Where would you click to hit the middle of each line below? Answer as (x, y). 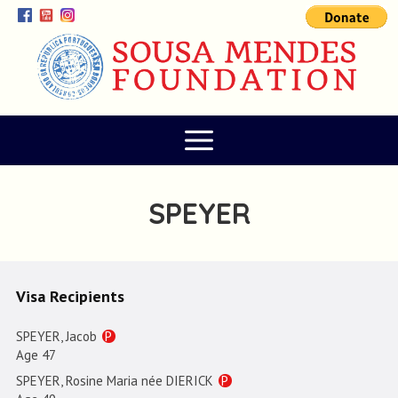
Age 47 (36, 355)
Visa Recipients (70, 297)
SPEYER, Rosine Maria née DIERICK (116, 381)
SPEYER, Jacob (58, 337)
